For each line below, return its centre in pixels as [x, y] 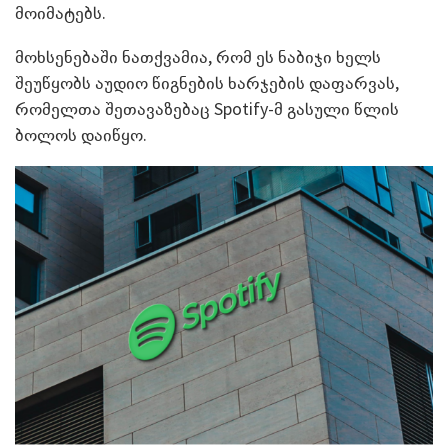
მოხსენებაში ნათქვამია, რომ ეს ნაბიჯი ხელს [198, 57]
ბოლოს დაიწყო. [81, 135]
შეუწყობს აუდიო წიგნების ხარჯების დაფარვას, [207, 83]
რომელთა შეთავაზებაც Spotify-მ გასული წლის [207, 109]
